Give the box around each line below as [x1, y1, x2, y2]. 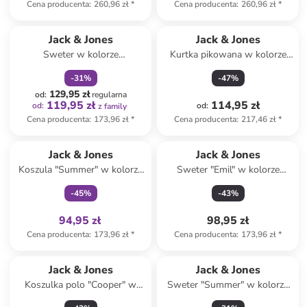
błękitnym [60, 177, 102, 190]
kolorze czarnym [46, 292, 115, 305]
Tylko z [60, 130, 87, 141]
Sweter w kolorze [42, 48, 119, 61]
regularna [91, 89, 127, 100]
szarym [212, 62, 243, 75]
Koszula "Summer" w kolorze [19, 163, 143, 176]
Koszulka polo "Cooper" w [25, 278, 137, 291]
